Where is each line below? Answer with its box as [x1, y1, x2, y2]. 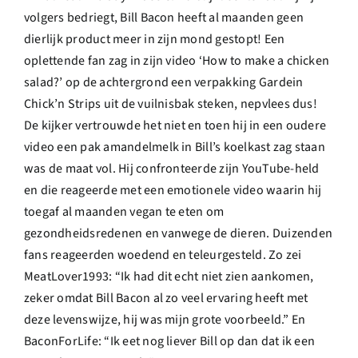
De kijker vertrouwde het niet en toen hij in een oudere [24, 116, 327, 134]
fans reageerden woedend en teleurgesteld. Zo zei [24, 245, 302, 264]
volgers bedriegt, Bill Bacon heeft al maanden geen [24, 8, 304, 26]
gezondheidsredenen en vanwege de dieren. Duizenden [24, 224, 332, 242]
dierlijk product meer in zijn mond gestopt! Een [24, 30, 285, 48]
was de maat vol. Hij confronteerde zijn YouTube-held [24, 159, 320, 177]
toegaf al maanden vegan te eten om [24, 202, 225, 221]
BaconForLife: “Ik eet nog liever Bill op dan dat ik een [24, 332, 316, 350]
